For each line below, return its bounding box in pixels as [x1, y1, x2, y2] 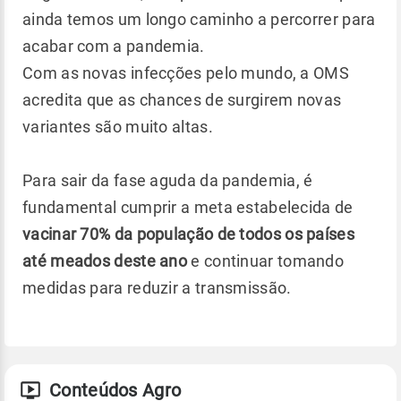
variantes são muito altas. [22, 116, 213, 136]
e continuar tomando [187, 251, 345, 270]
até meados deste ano [22, 251, 188, 270]
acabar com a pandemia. [22, 36, 209, 55]
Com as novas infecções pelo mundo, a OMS [22, 63, 349, 82]
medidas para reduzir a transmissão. [22, 277, 292, 297]
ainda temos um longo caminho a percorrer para [22, 9, 376, 29]
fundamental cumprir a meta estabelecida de [22, 197, 354, 217]
